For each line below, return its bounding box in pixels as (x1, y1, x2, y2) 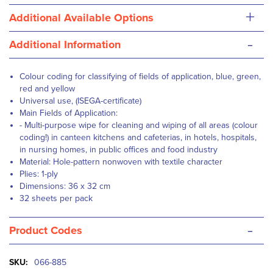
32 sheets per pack (19, 193, 93, 204)
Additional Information (9, 38, 121, 51)
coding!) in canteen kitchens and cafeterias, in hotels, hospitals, (19, 132, 257, 143)
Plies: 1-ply (19, 169, 58, 179)
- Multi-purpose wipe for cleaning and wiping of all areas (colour (19, 120, 258, 130)
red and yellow (19, 83, 75, 94)
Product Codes (9, 224, 82, 237)
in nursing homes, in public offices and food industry (19, 144, 218, 155)
